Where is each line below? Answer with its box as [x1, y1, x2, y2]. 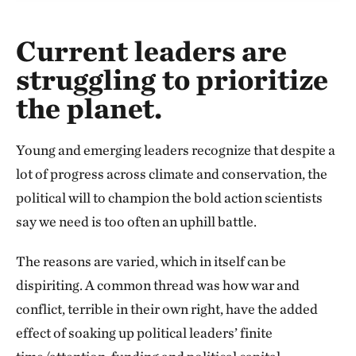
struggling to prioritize [16, 61, 328, 97]
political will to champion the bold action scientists [16, 188, 323, 206]
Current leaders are [16, 33, 287, 68]
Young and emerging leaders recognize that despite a [16, 141, 335, 158]
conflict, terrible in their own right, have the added [16, 300, 318, 317]
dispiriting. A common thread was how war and [16, 276, 300, 293]
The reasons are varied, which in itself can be [16, 252, 286, 269]
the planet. [16, 90, 162, 126]
